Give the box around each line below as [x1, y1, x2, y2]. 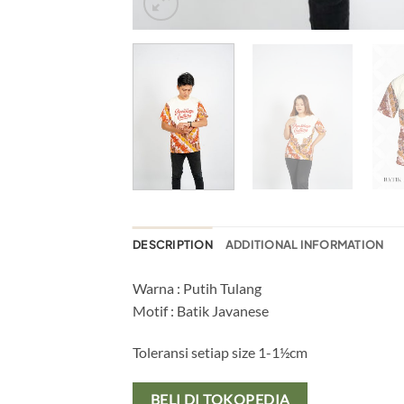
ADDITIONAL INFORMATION [225, 237, 384, 252]
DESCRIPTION [133, 237, 213, 252]
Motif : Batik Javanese [133, 302, 269, 320]
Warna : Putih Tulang [133, 280, 262, 298]
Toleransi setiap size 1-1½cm [133, 344, 308, 362]
